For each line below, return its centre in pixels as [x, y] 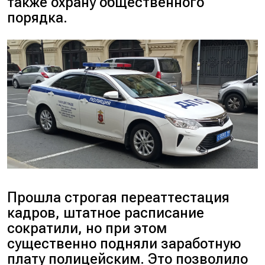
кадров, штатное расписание [106, 213]
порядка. [38, 17]
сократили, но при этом [87, 228]
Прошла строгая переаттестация [119, 197]
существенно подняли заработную [124, 243]
